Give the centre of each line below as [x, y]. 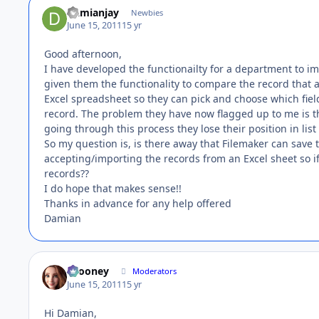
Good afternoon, [83, 53]
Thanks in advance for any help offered [138, 203]
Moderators [155, 271]
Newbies [147, 12]
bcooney [88, 271]
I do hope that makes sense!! [113, 188]
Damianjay [93, 12]
